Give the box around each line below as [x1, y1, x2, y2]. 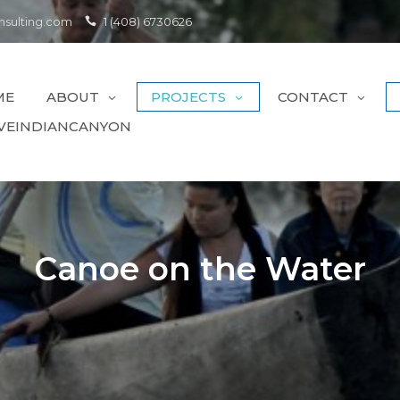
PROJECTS [151, 88, 226, 106]
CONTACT [278, 88, 348, 106]
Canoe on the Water [34, 248, 366, 288]
